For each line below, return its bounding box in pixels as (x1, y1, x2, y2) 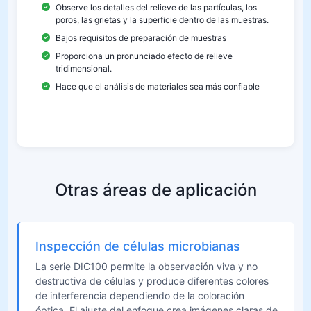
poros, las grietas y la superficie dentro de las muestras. (56, 14, 269, 25)
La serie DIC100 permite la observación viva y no (35, 260, 258, 272)
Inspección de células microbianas (35, 238, 240, 253)
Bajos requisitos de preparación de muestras (56, 32, 226, 43)
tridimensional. (56, 62, 112, 74)
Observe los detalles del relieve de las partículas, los (56, 1, 257, 12)
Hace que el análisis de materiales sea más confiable (56, 81, 260, 92)
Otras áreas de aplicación (54, 179, 257, 200)
